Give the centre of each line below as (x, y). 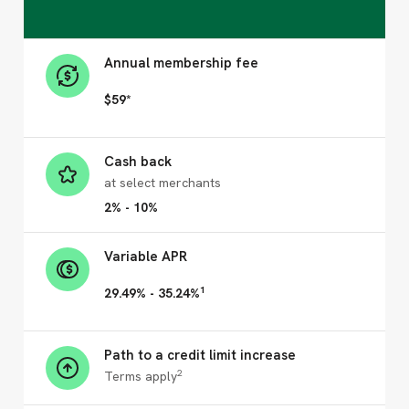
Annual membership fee (181, 63)
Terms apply (141, 376)
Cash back (138, 162)
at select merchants (163, 183)
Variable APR (146, 257)
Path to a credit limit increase (200, 355)
